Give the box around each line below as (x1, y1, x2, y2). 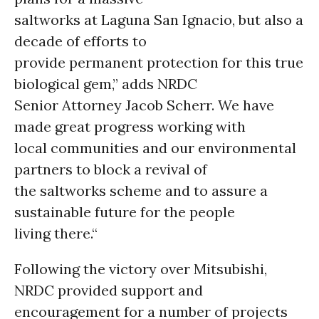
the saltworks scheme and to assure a (14, 182, 268, 199)
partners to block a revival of (14, 160, 207, 178)
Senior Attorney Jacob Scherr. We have (14, 96, 274, 114)
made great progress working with (14, 117, 246, 135)
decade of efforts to (14, 32, 147, 50)
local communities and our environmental (14, 139, 296, 157)
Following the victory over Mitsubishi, (14, 260, 267, 278)
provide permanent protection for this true (14, 53, 303, 71)
